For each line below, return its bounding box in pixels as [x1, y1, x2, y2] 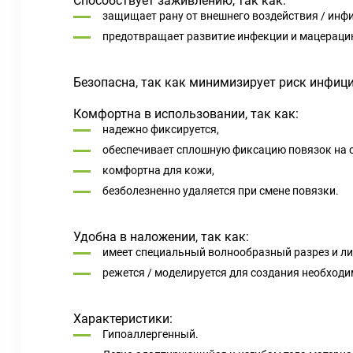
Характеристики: [73, 311, 173, 326]
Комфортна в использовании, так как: [73, 106, 299, 121]
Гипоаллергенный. [102, 328, 199, 340]
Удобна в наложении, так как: [73, 229, 249, 244]
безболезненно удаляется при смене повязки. [102, 184, 339, 197]
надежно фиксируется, [102, 123, 219, 136]
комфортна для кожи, [102, 164, 217, 176]
